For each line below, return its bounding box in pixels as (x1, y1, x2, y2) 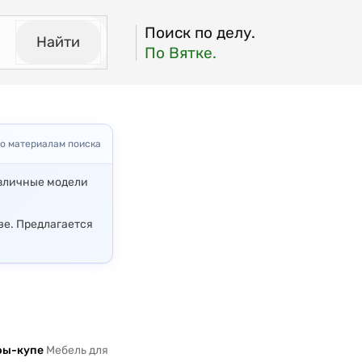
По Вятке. (145, 43, 217, 62)
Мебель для (44, 343, 108, 357)
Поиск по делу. (145, 23, 255, 42)
